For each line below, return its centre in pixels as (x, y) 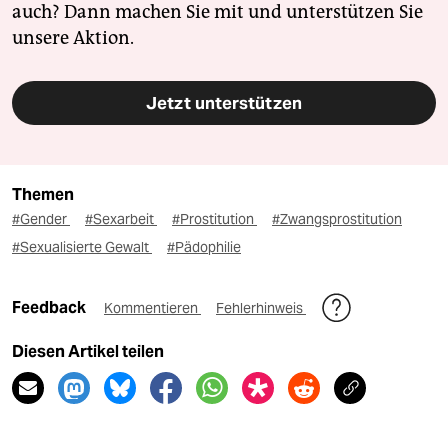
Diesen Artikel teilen (88, 352)
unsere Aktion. (73, 38)
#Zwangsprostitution (337, 219)
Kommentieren (152, 308)
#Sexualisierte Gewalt (82, 247)
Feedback (50, 308)
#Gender (41, 219)
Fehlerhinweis (261, 308)
